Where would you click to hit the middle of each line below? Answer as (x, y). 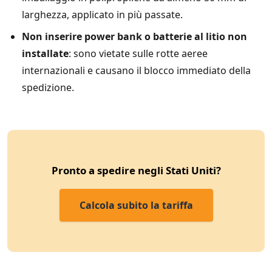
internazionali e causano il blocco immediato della (136, 71)
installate (45, 54)
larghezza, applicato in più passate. (102, 15)
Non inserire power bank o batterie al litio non (134, 37)
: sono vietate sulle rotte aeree (138, 54)
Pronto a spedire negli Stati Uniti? (136, 171)
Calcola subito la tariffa (136, 206)
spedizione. (48, 88)
